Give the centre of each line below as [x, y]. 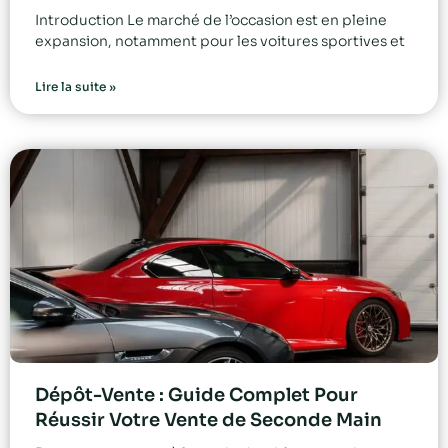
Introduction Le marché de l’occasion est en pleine [211, 20]
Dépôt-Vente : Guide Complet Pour [196, 395]
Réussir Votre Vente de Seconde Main [208, 420]
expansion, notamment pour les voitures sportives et [220, 41]
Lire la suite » [75, 87]
